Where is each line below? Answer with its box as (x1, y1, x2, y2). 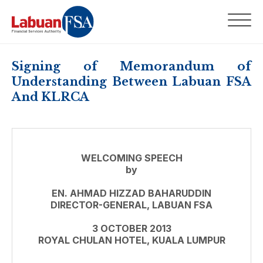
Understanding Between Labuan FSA (12, 75, 251, 89)
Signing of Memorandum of (12, 59, 251, 73)
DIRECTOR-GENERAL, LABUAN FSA (50, 199, 213, 211)
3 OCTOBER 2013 (92, 222, 171, 234)
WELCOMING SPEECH (80, 152, 183, 164)
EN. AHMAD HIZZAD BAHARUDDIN (52, 187, 211, 199)
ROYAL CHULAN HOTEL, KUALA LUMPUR (38, 234, 225, 246)
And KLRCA (12, 90, 89, 104)
